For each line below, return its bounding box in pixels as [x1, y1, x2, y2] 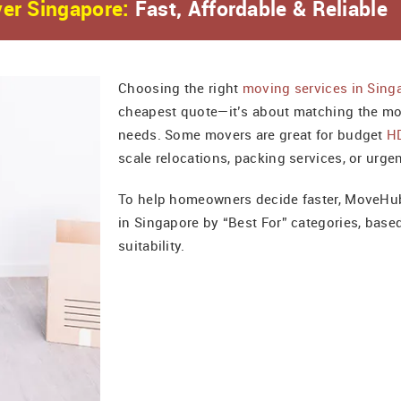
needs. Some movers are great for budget [118, 125, 387, 143]
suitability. [118, 236, 185, 254]
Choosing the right [118, 79, 243, 97]
